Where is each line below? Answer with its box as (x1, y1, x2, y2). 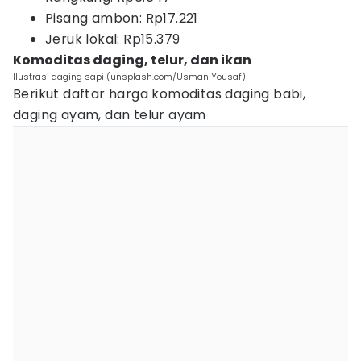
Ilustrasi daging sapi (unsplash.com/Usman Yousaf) (13, 70, 246, 83)
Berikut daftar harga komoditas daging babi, (13, 85, 306, 103)
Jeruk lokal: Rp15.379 (45, 30, 180, 48)
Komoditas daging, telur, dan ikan (13, 51, 251, 69)
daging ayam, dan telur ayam (13, 106, 206, 124)
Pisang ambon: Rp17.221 (45, 9, 198, 27)
